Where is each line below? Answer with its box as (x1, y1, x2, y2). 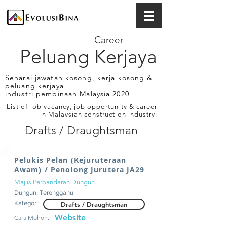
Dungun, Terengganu (14, 188, 73, 196)
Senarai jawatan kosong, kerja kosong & (5, 73, 153, 82)
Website (55, 213, 86, 222)
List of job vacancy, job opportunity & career (7, 103, 157, 110)
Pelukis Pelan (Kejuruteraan (14, 155, 127, 165)
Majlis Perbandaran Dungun (14, 178, 95, 186)
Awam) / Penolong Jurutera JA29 (14, 165, 145, 174)
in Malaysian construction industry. (40, 110, 157, 118)
